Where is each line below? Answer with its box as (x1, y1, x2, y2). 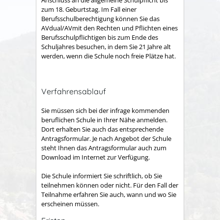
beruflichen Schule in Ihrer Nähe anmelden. (41, 115, 167, 124)
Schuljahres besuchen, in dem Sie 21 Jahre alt (41, 42, 171, 51)
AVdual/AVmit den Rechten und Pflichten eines (41, 24, 178, 32)
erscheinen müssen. (41, 199, 99, 209)
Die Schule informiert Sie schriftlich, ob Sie (41, 171, 162, 181)
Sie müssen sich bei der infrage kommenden (41, 106, 169, 115)
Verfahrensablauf (41, 86, 106, 97)
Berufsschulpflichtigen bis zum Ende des (41, 33, 158, 42)
